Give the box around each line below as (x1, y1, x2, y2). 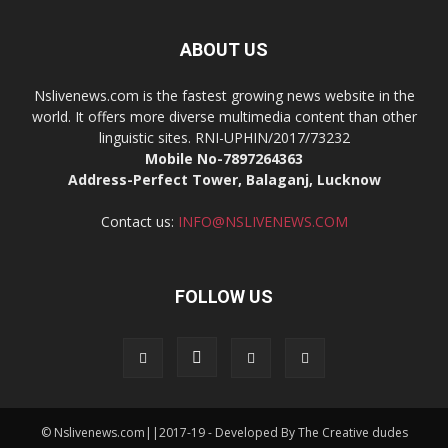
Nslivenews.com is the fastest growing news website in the (33, 85, 415, 105)
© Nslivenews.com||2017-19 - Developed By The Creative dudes (40, 423, 408, 441)
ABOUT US (180, 38, 268, 60)
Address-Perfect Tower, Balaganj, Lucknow (67, 169, 381, 189)
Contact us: (100, 211, 178, 231)
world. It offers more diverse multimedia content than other (31, 106, 417, 126)
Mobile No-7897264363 (145, 148, 303, 168)
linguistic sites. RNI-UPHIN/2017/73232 (98, 127, 350, 147)
